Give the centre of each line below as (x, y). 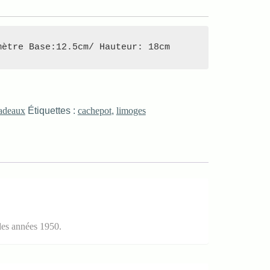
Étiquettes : (52, 111)
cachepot (94, 111)
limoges (131, 111)
